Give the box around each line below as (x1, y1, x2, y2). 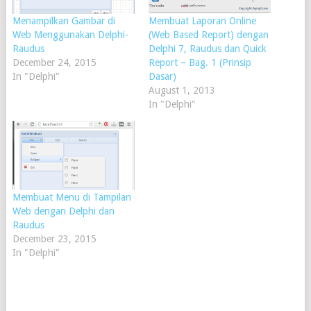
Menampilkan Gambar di (12, 15, 115, 26)
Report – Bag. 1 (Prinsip (148, 56, 251, 68)
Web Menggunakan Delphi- (12, 28, 128, 40)
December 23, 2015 (12, 233, 96, 245)
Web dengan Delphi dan (12, 205, 115, 217)
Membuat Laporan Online (148, 15, 256, 26)
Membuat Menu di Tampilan (12, 192, 131, 203)
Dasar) (148, 70, 176, 82)
